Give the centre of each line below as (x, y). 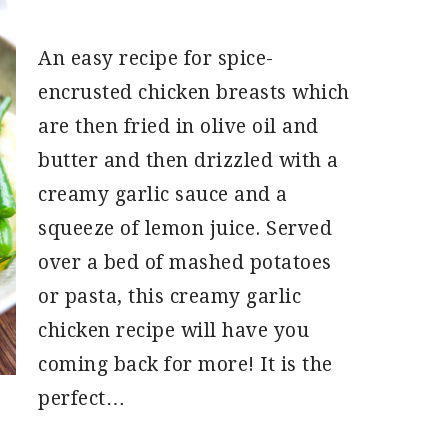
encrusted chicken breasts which (194, 92)
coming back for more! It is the (185, 364)
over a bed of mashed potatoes (185, 262)
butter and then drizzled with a (188, 160)
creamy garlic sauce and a (163, 194)
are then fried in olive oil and (178, 126)
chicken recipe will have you (173, 330)
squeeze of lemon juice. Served (185, 228)
